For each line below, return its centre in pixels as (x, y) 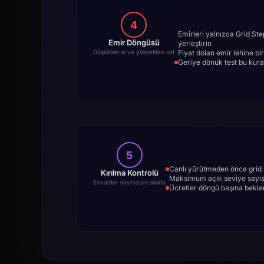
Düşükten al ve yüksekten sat (134, 52)
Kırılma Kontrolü (129, 173)
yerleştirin (195, 43)
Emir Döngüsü (134, 42)
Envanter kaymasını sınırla (129, 182)
